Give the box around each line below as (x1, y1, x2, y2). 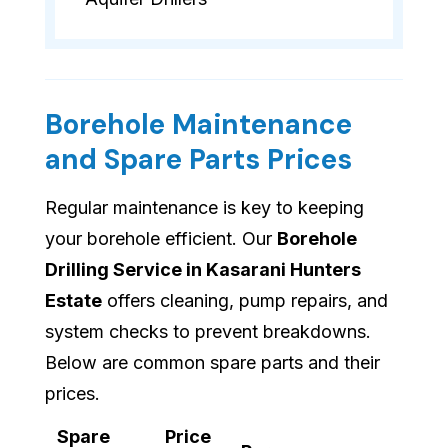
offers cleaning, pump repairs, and (102, 290, 388, 312)
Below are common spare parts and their (45, 352, 380, 374)
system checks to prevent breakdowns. (45, 321, 371, 343)
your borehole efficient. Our (45, 228, 277, 250)
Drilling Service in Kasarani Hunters (45, 259, 361, 281)
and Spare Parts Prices (45, 141, 352, 179)
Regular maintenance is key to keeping (45, 197, 364, 219)
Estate (45, 290, 102, 312)
